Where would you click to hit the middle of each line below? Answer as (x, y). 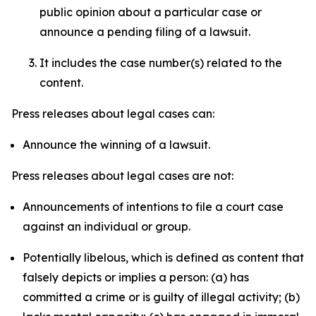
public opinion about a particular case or (151, 12)
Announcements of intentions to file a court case (153, 207)
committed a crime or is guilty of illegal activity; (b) (161, 297)
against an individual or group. (107, 226)
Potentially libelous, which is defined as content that (163, 257)
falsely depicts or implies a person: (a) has (136, 277)
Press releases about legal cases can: (113, 114)
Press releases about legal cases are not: (122, 176)
